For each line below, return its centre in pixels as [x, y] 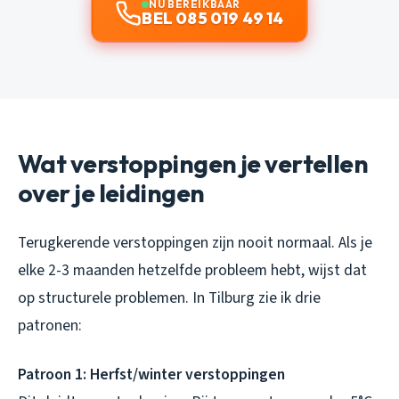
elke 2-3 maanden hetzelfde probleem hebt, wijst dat [192, 271]
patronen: [50, 326]
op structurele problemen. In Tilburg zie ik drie [169, 298]
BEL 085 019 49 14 [213, 19]
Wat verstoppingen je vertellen [193, 164]
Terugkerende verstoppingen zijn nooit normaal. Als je [195, 243]
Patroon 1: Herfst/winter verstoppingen [151, 375]
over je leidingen [111, 193]
